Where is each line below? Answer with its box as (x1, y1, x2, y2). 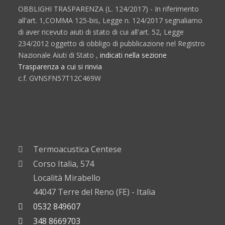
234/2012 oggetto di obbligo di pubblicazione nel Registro (18, 39, 205, 49)
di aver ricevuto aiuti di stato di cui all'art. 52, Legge (18, 27, 184, 37)
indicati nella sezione (100, 50, 167, 60)
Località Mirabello (33, 172, 101, 184)
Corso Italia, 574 (33, 158, 94, 170)
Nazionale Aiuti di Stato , (18, 50, 100, 60)
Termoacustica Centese (33, 144, 122, 155)
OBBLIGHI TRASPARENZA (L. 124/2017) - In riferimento (18, 4, 199, 14)
